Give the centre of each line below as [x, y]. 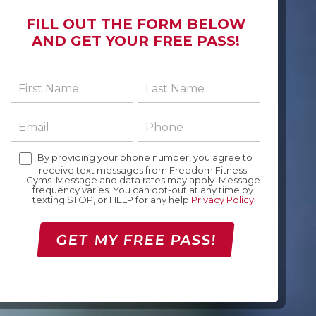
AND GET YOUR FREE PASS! [136, 41]
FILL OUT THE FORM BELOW [136, 24]
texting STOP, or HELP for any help [111, 199]
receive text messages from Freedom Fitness [143, 170]
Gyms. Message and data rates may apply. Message [143, 180]
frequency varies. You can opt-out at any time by [143, 189]
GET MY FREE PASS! [136, 239]
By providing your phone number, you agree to [144, 158]
